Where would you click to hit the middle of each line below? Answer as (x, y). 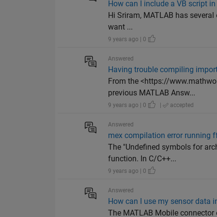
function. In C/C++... (142, 159)
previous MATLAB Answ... (152, 93)
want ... (121, 27)
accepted (181, 105)
